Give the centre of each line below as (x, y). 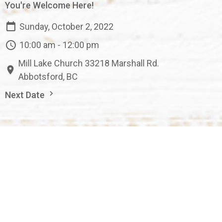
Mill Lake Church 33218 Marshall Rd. (89, 63)
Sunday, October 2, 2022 (66, 27)
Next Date (26, 95)
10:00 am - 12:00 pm (59, 45)
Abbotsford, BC (48, 77)
